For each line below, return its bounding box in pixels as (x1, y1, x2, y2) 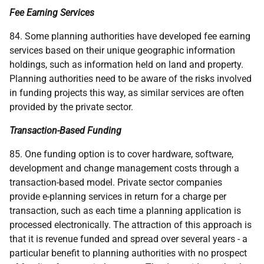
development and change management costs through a (9, 163, 239, 174)
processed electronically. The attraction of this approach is (9, 219, 252, 230)
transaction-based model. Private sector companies (9, 177, 222, 188)
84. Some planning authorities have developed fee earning (9, 31, 250, 42)
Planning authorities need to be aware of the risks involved (9, 73, 252, 84)
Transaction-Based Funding (9, 125, 121, 136)
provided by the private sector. (9, 101, 133, 113)
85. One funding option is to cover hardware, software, (9, 148, 233, 160)
